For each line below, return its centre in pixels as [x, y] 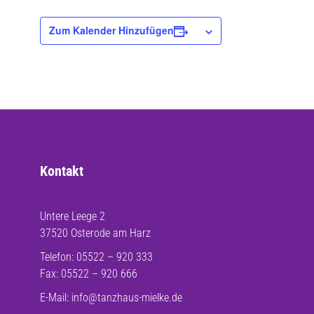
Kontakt [62, 171]
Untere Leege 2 [73, 216]
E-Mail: [56, 298]
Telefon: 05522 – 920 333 [96, 257]
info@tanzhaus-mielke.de [127, 298]
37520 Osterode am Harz [95, 233]
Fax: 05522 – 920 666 [89, 274]
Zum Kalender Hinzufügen [111, 30]
